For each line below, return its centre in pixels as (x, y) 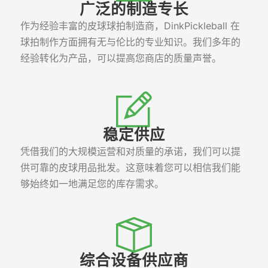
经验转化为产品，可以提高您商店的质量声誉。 (121, 58)
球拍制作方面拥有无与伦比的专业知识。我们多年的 (130, 42)
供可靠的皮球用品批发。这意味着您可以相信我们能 (130, 167)
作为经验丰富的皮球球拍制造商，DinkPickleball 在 (130, 25)
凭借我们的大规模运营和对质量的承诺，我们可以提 (130, 151)
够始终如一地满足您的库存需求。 (92, 183)
